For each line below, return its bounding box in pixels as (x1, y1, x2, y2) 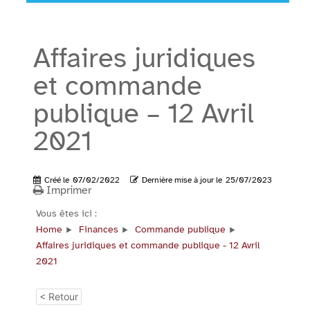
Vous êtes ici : (36, 208, 97, 219)
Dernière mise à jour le (142, 175, 222, 185)
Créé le (44, 175, 69, 185)
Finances (79, 224, 118, 235)
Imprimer (46, 183, 91, 197)
